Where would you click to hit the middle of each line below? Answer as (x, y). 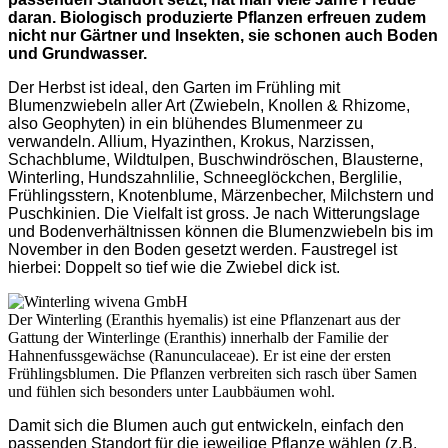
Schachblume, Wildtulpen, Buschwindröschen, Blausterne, (215, 159)
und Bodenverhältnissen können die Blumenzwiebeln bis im (220, 231)
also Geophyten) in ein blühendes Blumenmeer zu (185, 123)
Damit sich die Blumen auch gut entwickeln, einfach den (206, 425)
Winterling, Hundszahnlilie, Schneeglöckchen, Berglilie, (205, 177)
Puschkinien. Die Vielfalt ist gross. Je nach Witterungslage (214, 213)
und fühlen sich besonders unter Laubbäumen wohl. (171, 391)
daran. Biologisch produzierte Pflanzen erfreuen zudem (217, 17)
